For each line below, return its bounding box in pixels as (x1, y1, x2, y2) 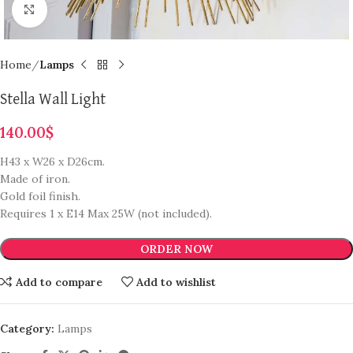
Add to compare (15, 274, 102, 289)
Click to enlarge (46, 3, 125, 17)
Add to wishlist (136, 274, 217, 289)
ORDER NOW (140, 242, 213, 256)
